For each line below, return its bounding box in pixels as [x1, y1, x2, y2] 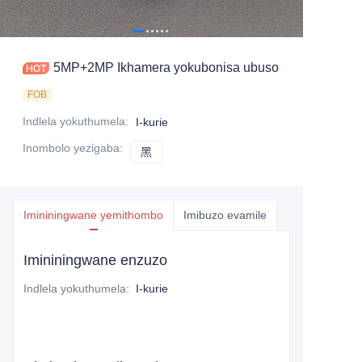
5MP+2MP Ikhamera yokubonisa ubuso [117, 61, 279, 74]
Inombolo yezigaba [23, 141, 120, 154]
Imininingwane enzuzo [23, 252, 167, 268]
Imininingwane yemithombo [23, 208, 163, 221]
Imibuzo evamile [183, 208, 267, 221]
